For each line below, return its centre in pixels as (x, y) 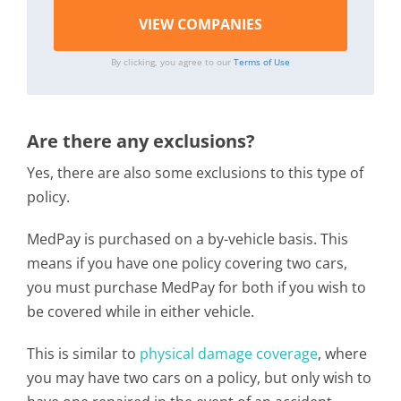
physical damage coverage (229, 354)
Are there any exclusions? (141, 141)
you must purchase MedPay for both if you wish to (196, 287)
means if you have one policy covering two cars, (187, 263)
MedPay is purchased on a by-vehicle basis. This (188, 239)
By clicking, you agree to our (172, 62)
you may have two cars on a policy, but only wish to (199, 378)
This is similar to (83, 354)
